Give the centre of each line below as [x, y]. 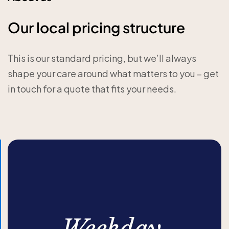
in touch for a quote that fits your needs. [92, 89]
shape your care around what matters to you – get [113, 73]
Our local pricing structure [96, 27]
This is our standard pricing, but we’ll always [102, 58]
